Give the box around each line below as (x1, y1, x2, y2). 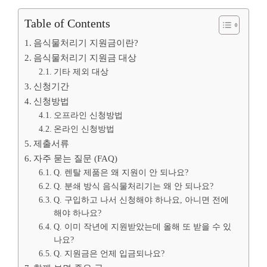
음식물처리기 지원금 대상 (33, 52, 137, 63)
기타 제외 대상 (53, 67, 108, 76)
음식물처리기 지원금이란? (33, 37, 139, 48)
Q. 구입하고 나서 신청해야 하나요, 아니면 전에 (53, 195, 229, 204)
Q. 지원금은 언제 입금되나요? (53, 249, 164, 258)
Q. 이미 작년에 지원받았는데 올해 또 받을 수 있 (53, 222, 231, 231)
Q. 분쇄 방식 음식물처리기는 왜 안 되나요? (53, 181, 213, 191)
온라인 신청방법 (53, 124, 114, 133)
